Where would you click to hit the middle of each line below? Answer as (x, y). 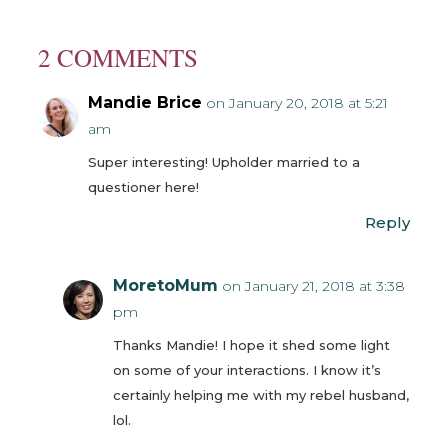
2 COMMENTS (117, 57)
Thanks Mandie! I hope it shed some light (251, 345)
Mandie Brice (144, 102)
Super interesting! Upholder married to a (223, 162)
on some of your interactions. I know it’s (246, 370)
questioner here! (143, 187)
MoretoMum (165, 285)
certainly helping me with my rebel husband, (260, 395)
